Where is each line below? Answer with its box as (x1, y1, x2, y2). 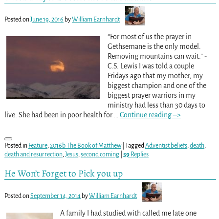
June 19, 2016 (30, 16, 64, 23)
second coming (80, 151, 119, 158)
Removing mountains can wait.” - (107, 52, 207, 60)
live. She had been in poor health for (4, 110, 114, 119)
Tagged (125, 142, 144, 149)
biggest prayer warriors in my (107, 91, 196, 99)
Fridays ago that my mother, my (107, 71, 203, 80)
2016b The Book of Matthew (49, 142, 121, 149)
